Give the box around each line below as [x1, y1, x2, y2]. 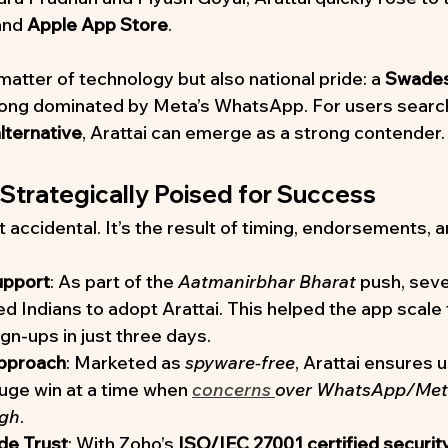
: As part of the [50, 270, 178, 293]
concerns [192, 378, 275, 401]
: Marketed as [66, 351, 185, 374]
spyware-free [185, 351, 295, 374]
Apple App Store [27, 13, 168, 36]
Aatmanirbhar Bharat [178, 270, 356, 293]
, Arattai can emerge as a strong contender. [82, 121, 445, 144]
